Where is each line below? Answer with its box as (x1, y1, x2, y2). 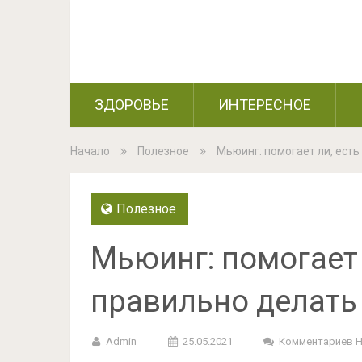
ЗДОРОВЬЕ (95, 96, 169, 113)
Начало (70, 145, 110, 158)
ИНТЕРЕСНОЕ (218, 96, 311, 113)
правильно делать (90, 284, 357, 319)
